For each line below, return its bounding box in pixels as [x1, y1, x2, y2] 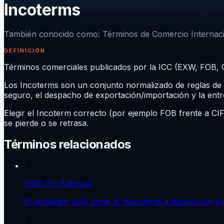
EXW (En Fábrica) [24, 178, 92, 188]
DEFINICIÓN [4, 46, 46, 54]
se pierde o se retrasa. [4, 117, 88, 128]
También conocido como [4, 28, 98, 39]
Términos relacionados [4, 136, 131, 151]
